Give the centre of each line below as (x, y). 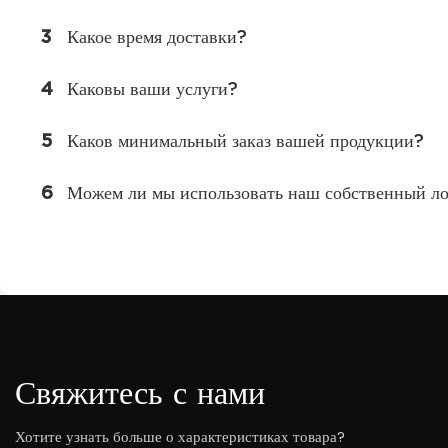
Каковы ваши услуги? (152, 88)
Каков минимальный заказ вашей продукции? (245, 140)
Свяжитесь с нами (140, 393)
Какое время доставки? (156, 36)
